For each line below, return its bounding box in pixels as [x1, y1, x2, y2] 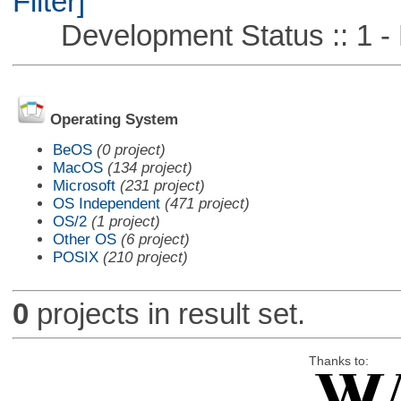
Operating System [49, 111, 178, 129]
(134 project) [107, 158, 192, 176]
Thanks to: [308, 354, 369, 368]
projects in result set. [28, 297, 305, 331]
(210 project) [102, 248, 188, 266]
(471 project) [164, 194, 250, 212]
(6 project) [120, 230, 190, 248]
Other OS [52, 230, 116, 248]
